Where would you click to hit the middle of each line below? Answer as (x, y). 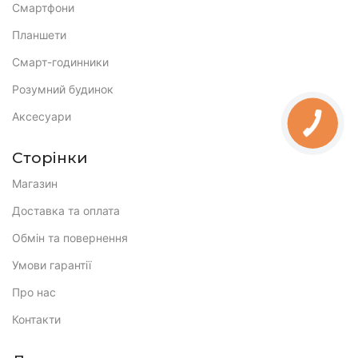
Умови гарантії (52, 265)
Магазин (35, 183)
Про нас (34, 292)
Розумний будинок (63, 89)
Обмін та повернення (70, 237)
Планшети (39, 34)
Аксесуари (42, 116)
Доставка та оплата (66, 210)
